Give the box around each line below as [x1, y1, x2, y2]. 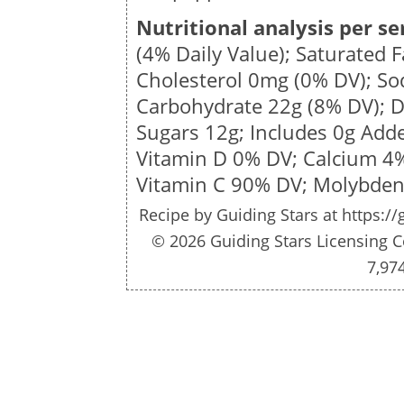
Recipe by [138, 203, 216, 225]
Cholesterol [136, 66, 248, 93]
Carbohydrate [136, 92, 268, 119]
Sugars [136, 118, 205, 145]
